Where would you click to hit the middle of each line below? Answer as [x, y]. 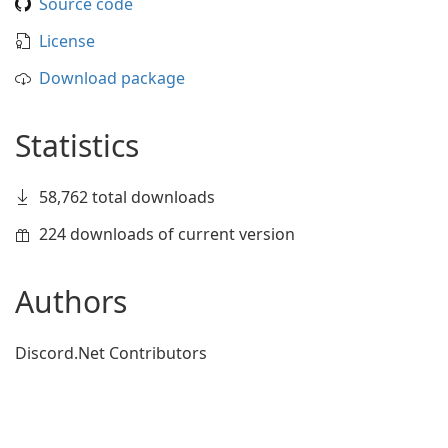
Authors [71, 301]
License [67, 41]
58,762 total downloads [127, 197]
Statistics [77, 145]
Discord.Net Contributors [111, 353]
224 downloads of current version [167, 234]
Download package [112, 78]
